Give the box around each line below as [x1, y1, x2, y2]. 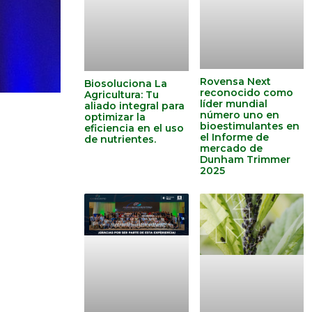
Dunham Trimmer [199, 153, 290, 166]
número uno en [199, 108, 279, 121]
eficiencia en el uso [84, 122, 184, 135]
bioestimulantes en [199, 119, 299, 132]
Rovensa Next [199, 75, 271, 88]
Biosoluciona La [84, 77, 167, 91]
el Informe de [199, 130, 269, 143]
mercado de [199, 141, 263, 155]
